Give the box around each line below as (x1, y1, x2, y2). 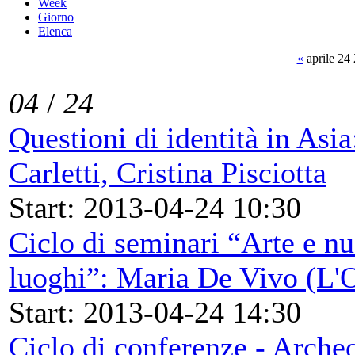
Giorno (38, 10, 74, 24)
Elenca (38, 24, 72, 38)
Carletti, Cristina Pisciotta (9, 155, 326, 189)
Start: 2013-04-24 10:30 (9, 190, 301, 224)
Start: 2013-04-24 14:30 (9, 295, 301, 329)
